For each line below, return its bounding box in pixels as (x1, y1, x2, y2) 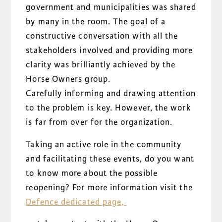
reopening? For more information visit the (26, 182, 193, 193)
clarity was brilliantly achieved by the (26, 59, 176, 70)
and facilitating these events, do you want (26, 153, 194, 164)
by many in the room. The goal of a (26, 16, 166, 27)
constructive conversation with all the (26, 31, 178, 42)
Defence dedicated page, (26, 196, 127, 207)
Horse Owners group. (26, 74, 111, 85)
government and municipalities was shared (26, 2, 196, 13)
